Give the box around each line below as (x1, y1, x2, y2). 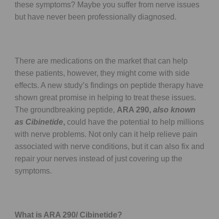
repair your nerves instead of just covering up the (15, 154, 182, 163)
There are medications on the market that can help (15, 56, 188, 65)
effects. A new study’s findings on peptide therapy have (15, 81, 203, 89)
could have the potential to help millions (65, 117, 204, 126)
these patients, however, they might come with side (15, 68, 190, 77)
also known (153, 105, 196, 114)
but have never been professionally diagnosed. (15, 12, 176, 21)
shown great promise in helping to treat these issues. (15, 93, 196, 102)
